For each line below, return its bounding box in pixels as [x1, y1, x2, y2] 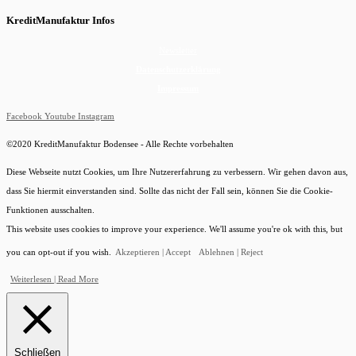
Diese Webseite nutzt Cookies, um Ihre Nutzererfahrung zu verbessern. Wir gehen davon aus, [6, 167, 348, 177]
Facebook [6, 110, 42, 121]
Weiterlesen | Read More [10, 274, 99, 284]
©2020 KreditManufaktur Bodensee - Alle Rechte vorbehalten [6, 139, 234, 149]
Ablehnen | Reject [199, 247, 263, 257]
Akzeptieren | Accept [115, 247, 191, 257]
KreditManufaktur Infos [6, 14, 114, 26]
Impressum [157, 83, 199, 93]
